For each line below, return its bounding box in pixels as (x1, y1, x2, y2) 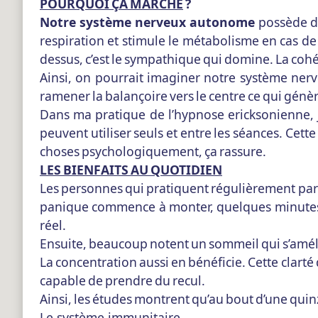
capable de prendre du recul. (40, 272, 205, 290)
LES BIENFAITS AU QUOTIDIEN (40, 161, 222, 179)
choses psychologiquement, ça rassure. (40, 143, 266, 160)
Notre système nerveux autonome (40, 13, 255, 31)
